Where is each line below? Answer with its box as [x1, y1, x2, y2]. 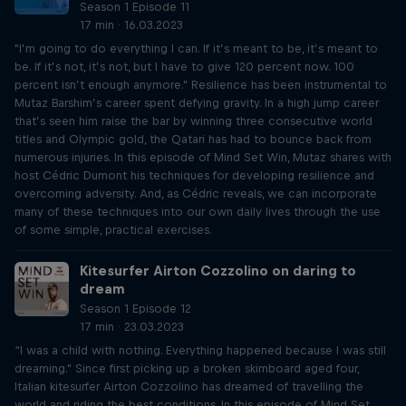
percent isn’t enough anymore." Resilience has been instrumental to [14, 78, 387, 92]
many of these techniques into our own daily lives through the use [14, 205, 381, 218]
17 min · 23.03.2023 [80, 320, 184, 333]
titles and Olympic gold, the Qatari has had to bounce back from [14, 132, 372, 146]
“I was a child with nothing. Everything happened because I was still [14, 343, 386, 357]
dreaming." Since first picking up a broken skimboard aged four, [14, 362, 359, 375]
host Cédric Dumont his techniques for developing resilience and [14, 169, 374, 182]
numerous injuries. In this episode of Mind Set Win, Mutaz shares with [14, 150, 391, 164]
